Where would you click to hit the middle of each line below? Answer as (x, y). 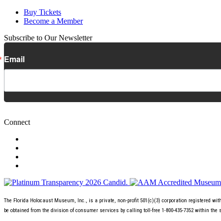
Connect (17, 122)
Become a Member (53, 21)
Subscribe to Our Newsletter (48, 37)
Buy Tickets (42, 12)
